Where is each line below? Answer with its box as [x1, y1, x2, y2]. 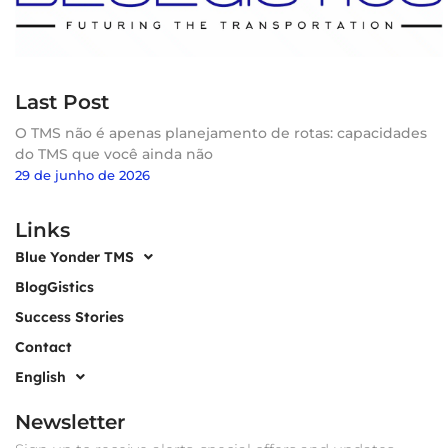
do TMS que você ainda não [15, 145, 213, 164]
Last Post [15, 90, 109, 115]
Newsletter [15, 410, 125, 435]
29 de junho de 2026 [15, 167, 150, 184]
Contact [15, 338, 72, 357]
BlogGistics [15, 278, 94, 297]
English [15, 368, 66, 387]
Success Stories [15, 308, 124, 327]
